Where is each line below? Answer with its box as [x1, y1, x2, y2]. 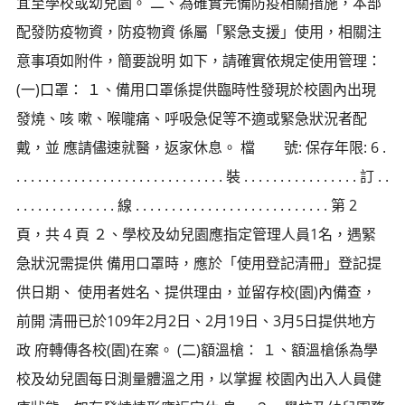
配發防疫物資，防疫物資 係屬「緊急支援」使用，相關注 [16, 21, 381, 42]
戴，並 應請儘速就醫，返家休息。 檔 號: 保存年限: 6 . [16, 137, 386, 157]
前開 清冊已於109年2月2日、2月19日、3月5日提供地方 [16, 310, 376, 331]
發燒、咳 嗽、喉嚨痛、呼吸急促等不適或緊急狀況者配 [16, 108, 367, 128]
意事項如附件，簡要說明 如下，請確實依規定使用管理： [16, 50, 381, 71]
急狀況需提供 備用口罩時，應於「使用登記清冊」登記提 [16, 252, 381, 273]
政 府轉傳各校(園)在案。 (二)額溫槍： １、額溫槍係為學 [16, 339, 378, 360]
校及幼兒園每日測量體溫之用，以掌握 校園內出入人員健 [16, 368, 381, 389]
